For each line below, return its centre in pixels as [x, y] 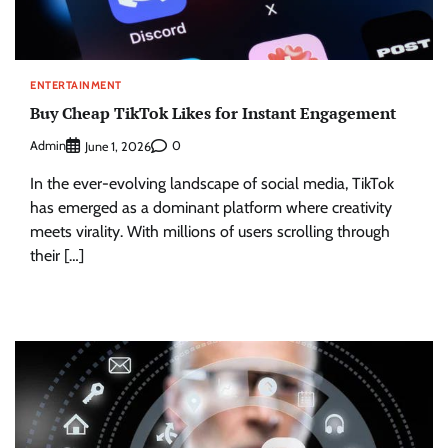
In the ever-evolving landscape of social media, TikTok [212, 183]
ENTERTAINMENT [76, 85]
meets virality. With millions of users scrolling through [210, 231]
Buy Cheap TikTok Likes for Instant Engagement [213, 113]
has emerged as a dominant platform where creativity [211, 207]
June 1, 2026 [118, 146]
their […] [57, 255]
